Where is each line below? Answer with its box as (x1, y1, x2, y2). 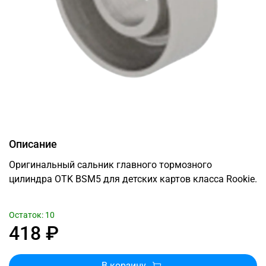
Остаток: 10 (9, 210, 55, 220)
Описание (9, 137, 57, 150)
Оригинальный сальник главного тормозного (9, 159, 212, 170)
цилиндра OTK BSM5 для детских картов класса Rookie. (9, 173, 257, 185)
